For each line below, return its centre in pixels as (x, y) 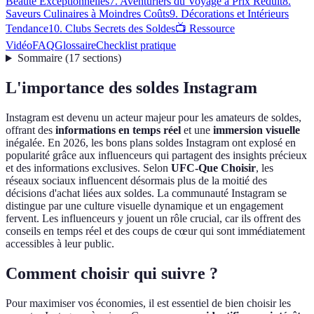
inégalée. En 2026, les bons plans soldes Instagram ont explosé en (151, 143)
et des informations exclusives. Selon (88, 168)
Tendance (27, 29)
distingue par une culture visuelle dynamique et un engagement (144, 206)
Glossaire (75, 46)
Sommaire (40, 58)
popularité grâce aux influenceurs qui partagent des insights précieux (156, 156)
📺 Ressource (205, 29)
